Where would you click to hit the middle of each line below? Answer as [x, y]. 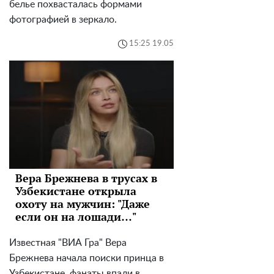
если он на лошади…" [76, 216]
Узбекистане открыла [76, 191]
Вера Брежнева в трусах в [86, 178]
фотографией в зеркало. [63, 19]
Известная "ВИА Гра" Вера [68, 243]
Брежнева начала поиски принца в [87, 258]
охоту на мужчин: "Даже [83, 203]
